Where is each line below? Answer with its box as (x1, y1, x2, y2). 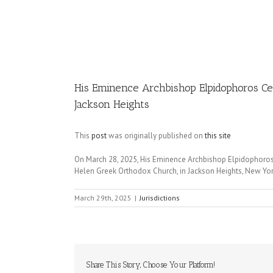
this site (205, 130, 231, 141)
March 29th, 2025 (74, 193, 132, 202)
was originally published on (107, 130, 205, 141)
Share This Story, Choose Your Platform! (87, 260, 215, 269)
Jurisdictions (140, 193, 180, 202)
